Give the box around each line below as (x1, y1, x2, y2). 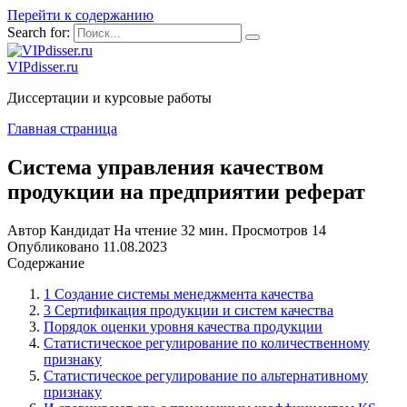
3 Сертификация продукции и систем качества (44, 302, 333, 318)
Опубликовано (7, 238, 99, 254)
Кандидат (46, 222, 110, 238)
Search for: (7, 25, 70, 40)
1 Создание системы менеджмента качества (44, 285, 313, 302)
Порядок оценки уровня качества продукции (44, 318, 323, 334)
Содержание (7, 254, 84, 271)
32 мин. (177, 222, 228, 238)
